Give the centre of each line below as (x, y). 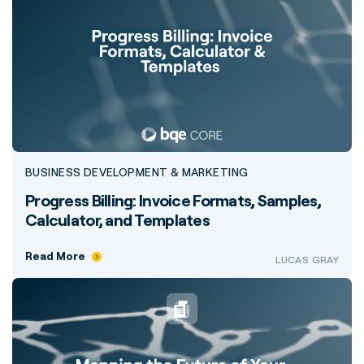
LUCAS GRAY (307, 260)
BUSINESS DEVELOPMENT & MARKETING (137, 172)
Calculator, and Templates (117, 220)
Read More (55, 256)
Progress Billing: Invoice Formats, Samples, (173, 200)
